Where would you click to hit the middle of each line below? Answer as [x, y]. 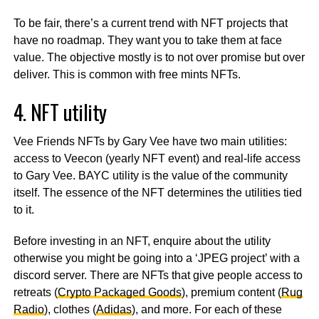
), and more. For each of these [206, 309]
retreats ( [35, 292]
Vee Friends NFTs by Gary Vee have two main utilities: [150, 141]
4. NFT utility [60, 111]
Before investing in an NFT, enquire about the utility [142, 241]
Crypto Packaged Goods [119, 292]
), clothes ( [70, 309]
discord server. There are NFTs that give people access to [158, 275]
